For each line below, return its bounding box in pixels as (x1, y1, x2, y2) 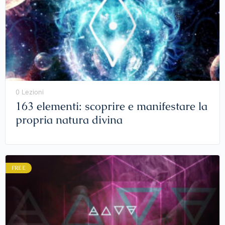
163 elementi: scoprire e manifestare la (16, 99, 207, 114)
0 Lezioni (16, 88, 44, 96)
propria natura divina (16, 113, 123, 128)
